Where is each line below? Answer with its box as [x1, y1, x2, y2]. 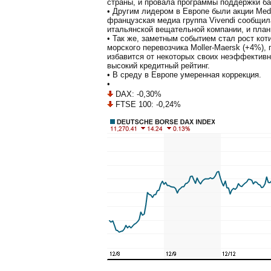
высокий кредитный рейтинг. [107, 60, 210, 70]
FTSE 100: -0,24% [113, 99, 181, 109]
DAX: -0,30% [113, 89, 162, 99]
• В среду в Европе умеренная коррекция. [107, 70, 261, 79]
